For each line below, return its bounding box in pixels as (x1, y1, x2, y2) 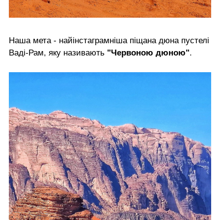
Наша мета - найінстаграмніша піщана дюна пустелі (9, 35, 209, 45)
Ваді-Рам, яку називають (9, 48, 107, 57)
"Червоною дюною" (107, 48, 190, 57)
